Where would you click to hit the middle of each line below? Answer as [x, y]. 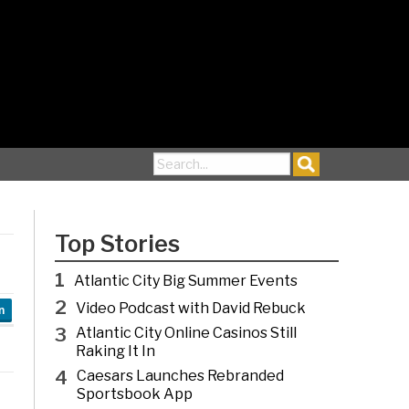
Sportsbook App [135, 393]
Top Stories [118, 243]
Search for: [186, 159]
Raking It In [116, 351]
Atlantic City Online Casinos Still [187, 332]
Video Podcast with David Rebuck [191, 308]
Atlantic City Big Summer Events [186, 280]
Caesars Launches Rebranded [181, 375]
